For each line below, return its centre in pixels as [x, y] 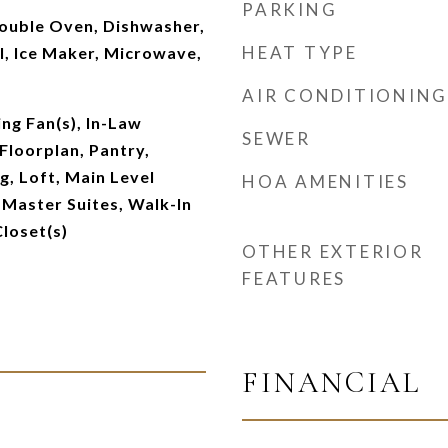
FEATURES [294, 278]
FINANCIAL [331, 382]
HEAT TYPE [300, 52]
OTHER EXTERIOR [333, 251]
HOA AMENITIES [325, 181]
